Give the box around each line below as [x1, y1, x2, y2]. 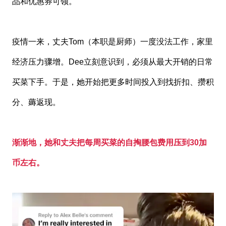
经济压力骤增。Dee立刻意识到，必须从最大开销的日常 [12, 57, 213, 66]
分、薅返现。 [12, 97, 61, 106]
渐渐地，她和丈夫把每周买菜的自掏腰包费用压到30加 [12, 138, 207, 147]
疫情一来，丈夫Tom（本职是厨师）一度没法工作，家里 [12, 37, 213, 46]
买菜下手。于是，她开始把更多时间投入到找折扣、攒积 [12, 77, 214, 86]
